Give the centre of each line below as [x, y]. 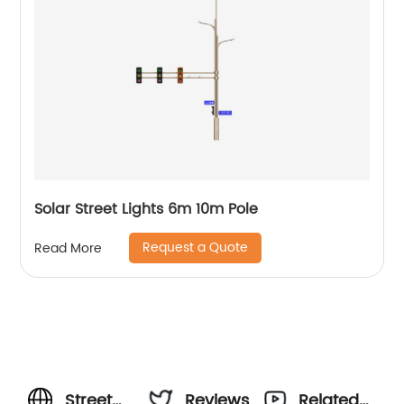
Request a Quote [196, 248]
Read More [69, 248]
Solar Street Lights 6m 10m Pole [147, 209]
